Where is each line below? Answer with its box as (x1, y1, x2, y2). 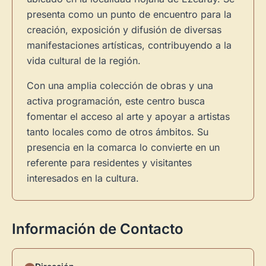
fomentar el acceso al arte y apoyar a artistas (27, 110, 230, 122)
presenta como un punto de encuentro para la (27, 8, 232, 20)
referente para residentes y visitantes (27, 157, 192, 169)
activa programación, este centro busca (27, 95, 205, 107)
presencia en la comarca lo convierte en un (27, 141, 220, 153)
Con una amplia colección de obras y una (27, 80, 213, 91)
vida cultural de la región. (27, 55, 141, 66)
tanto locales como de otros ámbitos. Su (27, 126, 208, 138)
